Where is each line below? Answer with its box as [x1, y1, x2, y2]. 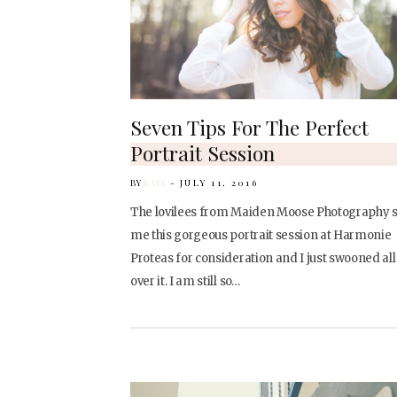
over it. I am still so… [130, 273, 240, 289]
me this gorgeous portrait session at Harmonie [130, 227, 392, 243]
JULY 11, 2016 [179, 175, 259, 189]
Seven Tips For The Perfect [130, 113, 369, 141]
